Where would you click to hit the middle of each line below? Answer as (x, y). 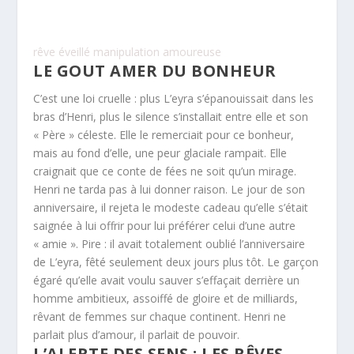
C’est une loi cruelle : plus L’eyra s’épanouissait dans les (174, 98)
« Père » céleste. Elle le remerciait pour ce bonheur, (164, 135)
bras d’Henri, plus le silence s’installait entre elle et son (171, 117)
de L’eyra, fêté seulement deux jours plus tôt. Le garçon (176, 262)
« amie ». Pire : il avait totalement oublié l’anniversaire (169, 244)
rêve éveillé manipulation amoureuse (128, 52)
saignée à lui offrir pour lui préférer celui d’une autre (165, 226)
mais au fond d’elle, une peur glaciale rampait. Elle (160, 153)
